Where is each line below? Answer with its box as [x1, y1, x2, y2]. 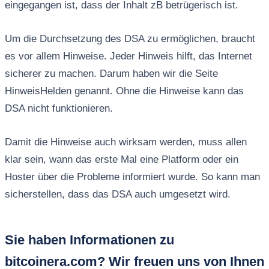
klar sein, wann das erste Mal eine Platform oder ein [4, 154, 238, 166]
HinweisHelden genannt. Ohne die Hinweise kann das [4, 85, 244, 97]
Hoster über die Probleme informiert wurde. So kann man [4, 171, 260, 183]
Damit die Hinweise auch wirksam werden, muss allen [4, 136, 247, 148]
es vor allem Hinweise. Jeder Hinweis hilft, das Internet [4, 50, 252, 62]
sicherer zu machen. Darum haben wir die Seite [4, 68, 218, 80]
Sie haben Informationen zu [4, 232, 174, 248]
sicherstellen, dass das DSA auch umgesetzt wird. [4, 189, 231, 201]
